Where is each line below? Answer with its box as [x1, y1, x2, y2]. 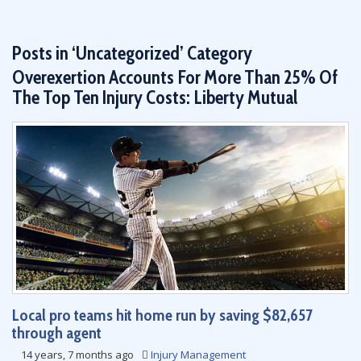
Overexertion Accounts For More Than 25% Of [12, 66, 338, 89]
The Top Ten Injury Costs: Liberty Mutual [12, 86, 297, 109]
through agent [12, 323, 102, 342]
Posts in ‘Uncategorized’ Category [12, 42, 252, 64]
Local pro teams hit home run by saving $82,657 [12, 305, 313, 325]
